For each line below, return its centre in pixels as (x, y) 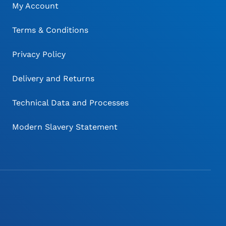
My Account (36, 6)
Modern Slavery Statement (65, 127)
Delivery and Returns (53, 79)
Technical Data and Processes (71, 103)
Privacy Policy (39, 54)
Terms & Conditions (50, 30)
